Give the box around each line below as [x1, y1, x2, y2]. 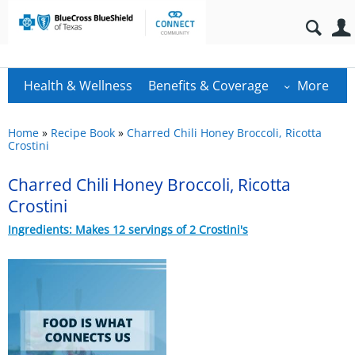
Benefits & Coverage [148, 77, 269, 94]
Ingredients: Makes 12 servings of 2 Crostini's [8, 222, 248, 238]
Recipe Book [51, 125, 115, 140]
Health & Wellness [24, 77, 132, 94]
